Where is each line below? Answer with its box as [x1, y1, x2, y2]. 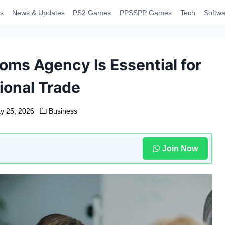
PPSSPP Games [120, 9, 172, 17]
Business [48, 107, 77, 115]
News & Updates [12, 9, 65, 17]
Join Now [162, 144, 198, 153]
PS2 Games [73, 9, 111, 17]
